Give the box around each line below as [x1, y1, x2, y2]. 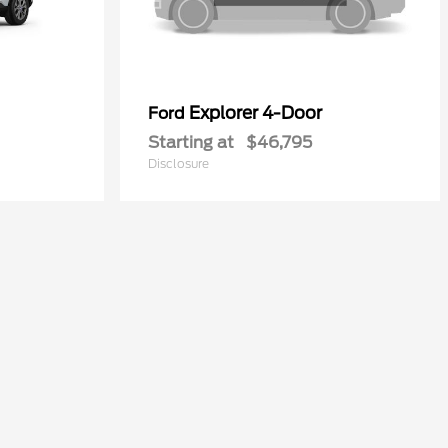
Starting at [148, 132, 234, 152]
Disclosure [148, 155, 209, 171]
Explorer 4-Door [189, 102, 322, 123]
